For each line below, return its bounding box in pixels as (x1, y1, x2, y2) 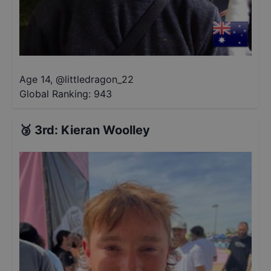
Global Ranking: (19, 88, 91, 100)
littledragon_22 (65, 73, 134, 85)
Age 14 (19, 73, 50, 85)
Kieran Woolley (61, 123, 150, 137)
